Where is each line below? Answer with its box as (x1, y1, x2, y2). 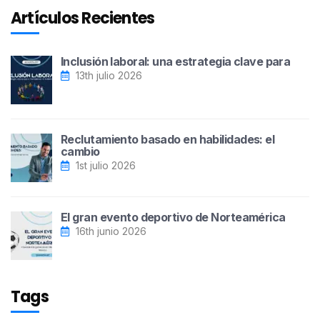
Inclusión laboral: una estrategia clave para (61, 54, 291, 69)
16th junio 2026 (73, 225, 146, 238)
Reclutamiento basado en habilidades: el (61, 132, 275, 147)
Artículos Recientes (11, 7, 155, 30)
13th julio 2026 (73, 69, 142, 82)
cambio (61, 144, 100, 159)
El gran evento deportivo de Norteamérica (61, 210, 286, 225)
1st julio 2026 (73, 159, 136, 172)
